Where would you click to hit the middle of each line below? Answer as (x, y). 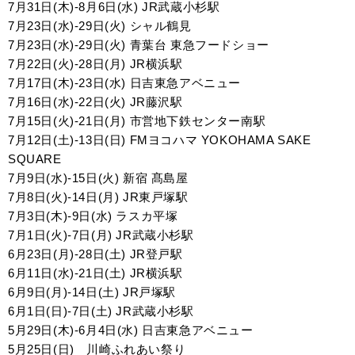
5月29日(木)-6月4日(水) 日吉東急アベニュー (131, 330)
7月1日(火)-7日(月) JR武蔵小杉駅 (101, 235)
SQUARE (35, 159)
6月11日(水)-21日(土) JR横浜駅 (95, 273)
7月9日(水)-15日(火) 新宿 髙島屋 (98, 178)
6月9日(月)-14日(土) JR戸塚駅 (92, 292)
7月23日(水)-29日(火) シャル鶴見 (100, 26)
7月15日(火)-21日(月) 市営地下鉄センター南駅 (137, 121)
